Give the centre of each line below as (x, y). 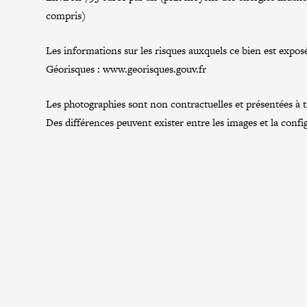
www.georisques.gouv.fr (155, 69)
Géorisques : (75, 69)
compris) (66, 15)
